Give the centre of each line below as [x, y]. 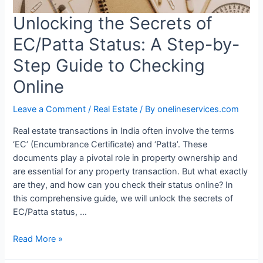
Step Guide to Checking [109, 66]
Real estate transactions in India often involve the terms [124, 131]
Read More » [38, 239]
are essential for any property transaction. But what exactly [131, 172]
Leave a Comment [50, 109]
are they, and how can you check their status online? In [123, 185]
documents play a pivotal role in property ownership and [126, 158]
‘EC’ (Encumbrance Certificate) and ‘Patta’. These [110, 145]
